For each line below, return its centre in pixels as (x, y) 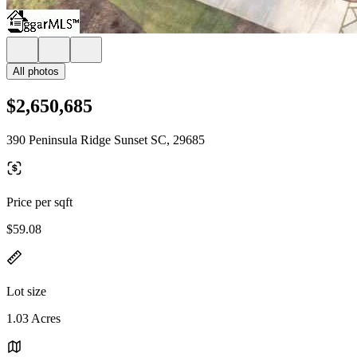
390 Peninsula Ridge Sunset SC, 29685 (106, 139)
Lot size (26, 291)
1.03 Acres (33, 318)
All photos (36, 71)
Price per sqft (39, 202)
